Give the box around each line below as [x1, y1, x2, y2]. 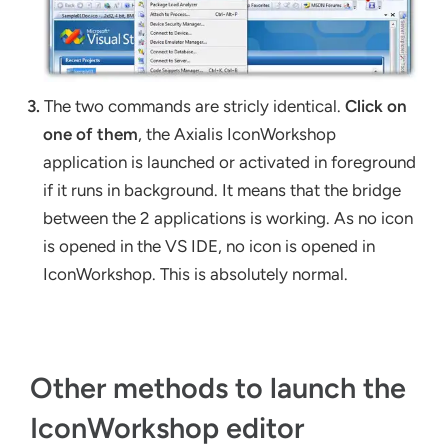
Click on [345, 95, 408, 116]
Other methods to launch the [30, 370, 406, 405]
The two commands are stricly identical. [40, 95, 346, 116]
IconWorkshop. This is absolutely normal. [43, 263, 349, 284]
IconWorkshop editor [30, 410, 304, 445]
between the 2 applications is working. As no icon [43, 207, 414, 228]
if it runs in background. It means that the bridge [43, 179, 402, 200]
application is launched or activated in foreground [43, 151, 417, 172]
